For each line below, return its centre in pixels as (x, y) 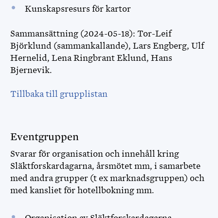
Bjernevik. (31, 70)
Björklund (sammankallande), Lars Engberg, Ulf (107, 46)
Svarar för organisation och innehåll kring (95, 154)
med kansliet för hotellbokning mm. (83, 190)
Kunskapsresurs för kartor (79, 9)
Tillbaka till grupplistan (59, 94)
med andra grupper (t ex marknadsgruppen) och (107, 178)
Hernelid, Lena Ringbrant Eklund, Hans (91, 58)
